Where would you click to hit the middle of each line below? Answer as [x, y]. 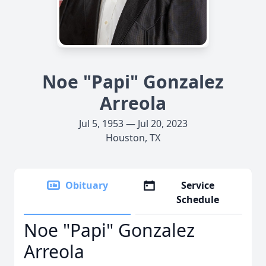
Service [198, 185]
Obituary [87, 185]
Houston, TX [133, 138]
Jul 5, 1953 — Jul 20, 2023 [133, 123]
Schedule [198, 199]
